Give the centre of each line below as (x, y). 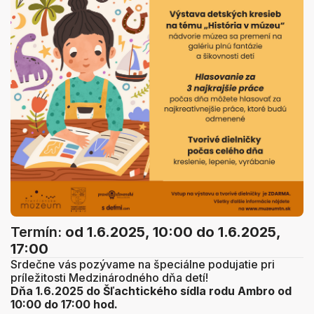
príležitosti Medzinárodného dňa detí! (109, 278)
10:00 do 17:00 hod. (66, 305)
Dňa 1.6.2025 (47, 291)
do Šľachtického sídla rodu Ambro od (189, 291)
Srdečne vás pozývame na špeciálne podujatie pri (143, 265)
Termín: (38, 232)
